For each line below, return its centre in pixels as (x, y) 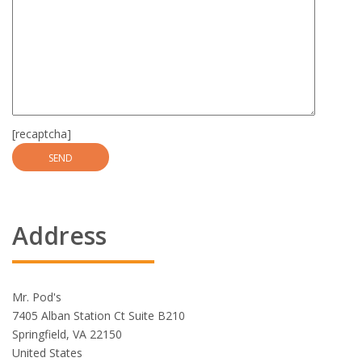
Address (59, 236)
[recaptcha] (42, 134)
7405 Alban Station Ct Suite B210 (99, 316)
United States (47, 353)
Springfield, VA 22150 (67, 334)
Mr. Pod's (37, 297)
